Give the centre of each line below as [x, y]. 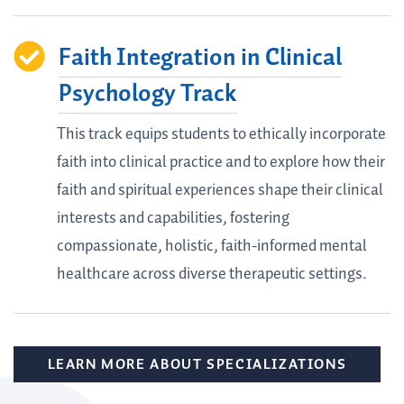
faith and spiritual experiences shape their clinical [220, 190]
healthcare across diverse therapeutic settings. [211, 274]
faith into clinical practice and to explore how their [220, 162]
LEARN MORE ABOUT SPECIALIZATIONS [197, 365]
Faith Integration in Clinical [200, 58]
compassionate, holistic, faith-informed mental [211, 246]
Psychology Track [147, 94]
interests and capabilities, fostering [173, 218]
